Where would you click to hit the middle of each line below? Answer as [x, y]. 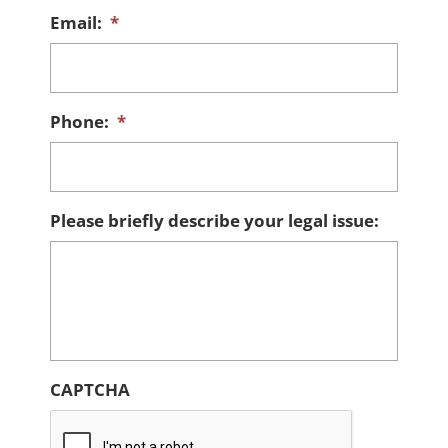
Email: [76, 23]
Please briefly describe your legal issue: [214, 221]
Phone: [79, 122]
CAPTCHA [90, 390]
